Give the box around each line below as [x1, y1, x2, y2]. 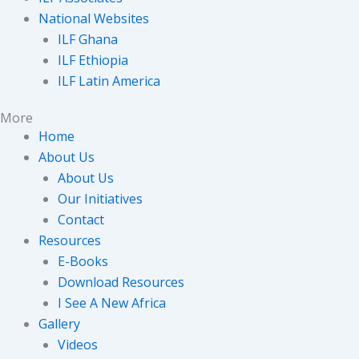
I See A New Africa [58, 293, 166, 312]
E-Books [58, 252, 108, 270]
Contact [58, 210, 104, 228]
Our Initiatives [58, 189, 143, 208]
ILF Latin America [58, 71, 160, 90]
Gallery [38, 314, 80, 333]
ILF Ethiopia [58, 50, 128, 69]
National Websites [38, 9, 149, 27]
